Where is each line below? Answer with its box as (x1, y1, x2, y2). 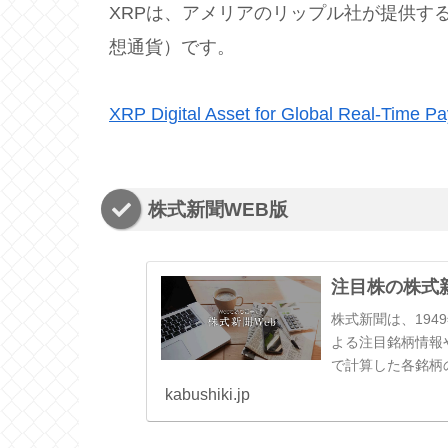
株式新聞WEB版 (148, 198, 288, 220)
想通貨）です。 (109, 37, 235, 58)
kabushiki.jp (164, 385, 250, 403)
